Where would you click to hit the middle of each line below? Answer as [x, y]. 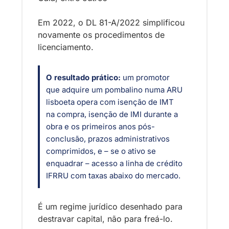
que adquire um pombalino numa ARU [114, 90]
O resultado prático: [83, 78]
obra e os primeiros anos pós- [100, 127]
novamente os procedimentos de [101, 35]
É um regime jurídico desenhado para [110, 207]
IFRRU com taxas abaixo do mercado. [114, 176]
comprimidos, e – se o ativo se [101, 151]
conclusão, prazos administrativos [108, 139]
